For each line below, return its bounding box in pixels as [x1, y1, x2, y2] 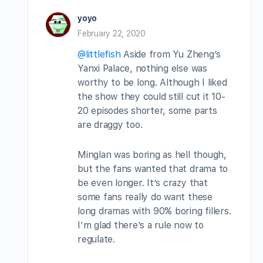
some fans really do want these [77, 191, 213, 203]
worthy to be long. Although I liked [77, 76, 227, 88]
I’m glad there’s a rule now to [77, 219, 204, 231]
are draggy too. [77, 119, 143, 130]
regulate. [77, 233, 115, 245]
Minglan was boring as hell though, [77, 149, 227, 160]
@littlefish [77, 48, 121, 60]
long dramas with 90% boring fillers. [77, 205, 231, 217]
